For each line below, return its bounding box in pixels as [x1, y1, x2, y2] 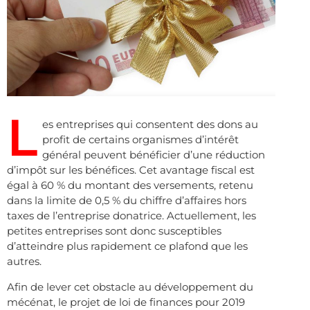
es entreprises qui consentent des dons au [42, 118, 258, 131]
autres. [7, 255, 42, 268]
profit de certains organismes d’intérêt [42, 133, 239, 147]
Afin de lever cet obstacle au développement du [7, 280, 253, 293]
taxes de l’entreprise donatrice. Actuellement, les [7, 209, 256, 223]
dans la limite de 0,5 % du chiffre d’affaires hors [7, 194, 246, 208]
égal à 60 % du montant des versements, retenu [7, 179, 253, 192]
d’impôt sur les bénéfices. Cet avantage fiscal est [7, 163, 255, 177]
